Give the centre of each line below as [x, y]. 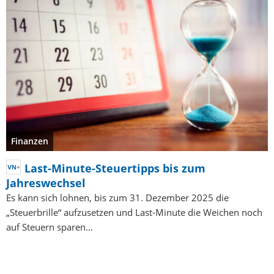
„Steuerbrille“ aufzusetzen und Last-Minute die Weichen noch [134, 212]
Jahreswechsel [46, 183]
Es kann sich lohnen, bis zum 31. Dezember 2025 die [117, 197]
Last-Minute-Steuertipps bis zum [115, 168]
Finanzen [30, 141]
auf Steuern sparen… [50, 227]
